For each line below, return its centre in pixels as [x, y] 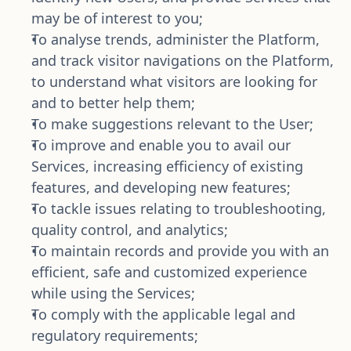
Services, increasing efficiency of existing [167, 166]
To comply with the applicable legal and [163, 314]
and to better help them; [113, 103]
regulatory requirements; [115, 335]
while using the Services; [113, 293]
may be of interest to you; [117, 18]
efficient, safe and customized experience [169, 272]
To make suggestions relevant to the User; [172, 124]
